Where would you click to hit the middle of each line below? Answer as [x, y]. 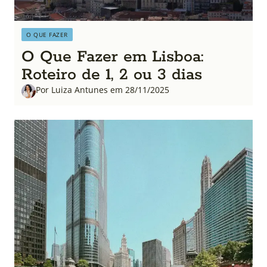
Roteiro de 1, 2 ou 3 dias [112, 75]
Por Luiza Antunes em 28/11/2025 [103, 90]
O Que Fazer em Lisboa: [113, 57]
